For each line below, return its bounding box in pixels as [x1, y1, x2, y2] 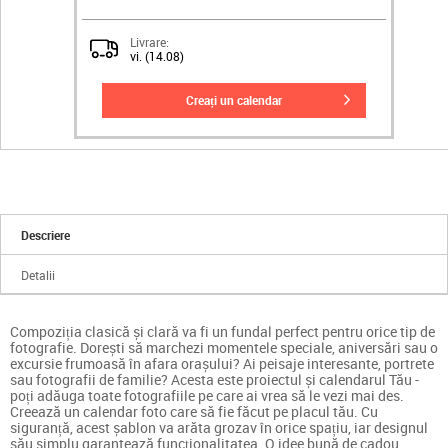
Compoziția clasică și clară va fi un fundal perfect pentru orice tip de [10, 321, 435, 341]
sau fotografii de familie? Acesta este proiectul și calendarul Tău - [10, 369, 419, 389]
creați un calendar [194, 91, 282, 108]
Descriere [21, 226, 71, 243]
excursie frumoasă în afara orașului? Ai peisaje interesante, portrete [10, 353, 434, 373]
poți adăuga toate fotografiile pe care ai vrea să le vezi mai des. [10, 385, 404, 405]
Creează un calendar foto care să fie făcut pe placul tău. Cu [10, 401, 378, 421]
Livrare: [130, 33, 169, 50]
